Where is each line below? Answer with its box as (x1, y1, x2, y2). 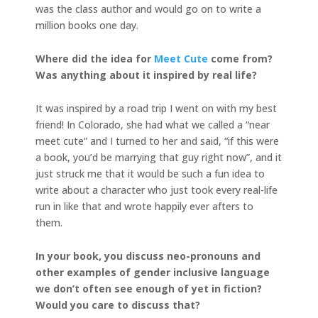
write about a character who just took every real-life (35, 182, 278, 197)
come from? (208, 51, 273, 65)
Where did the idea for (35, 51, 154, 65)
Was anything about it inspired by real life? (35, 67, 257, 82)
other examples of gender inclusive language (35, 265, 270, 279)
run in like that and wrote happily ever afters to (35, 199, 253, 213)
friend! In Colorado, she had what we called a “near (35, 117, 270, 131)
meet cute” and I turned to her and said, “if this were (35, 133, 279, 148)
